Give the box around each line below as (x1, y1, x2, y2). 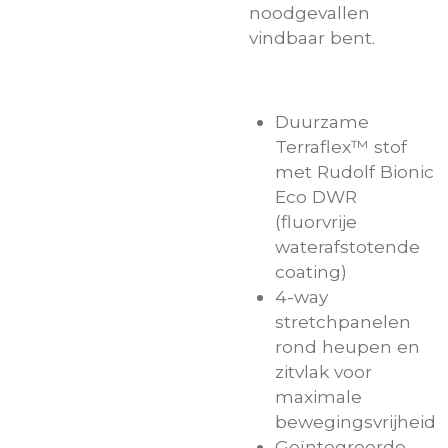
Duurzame (275, 111, 369, 133)
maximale (275, 386, 362, 408)
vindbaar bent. (249, 26, 375, 48)
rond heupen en (275, 336, 420, 358)
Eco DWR (275, 186, 357, 208)
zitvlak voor (275, 361, 372, 383)
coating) (275, 261, 347, 283)
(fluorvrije (275, 211, 357, 233)
